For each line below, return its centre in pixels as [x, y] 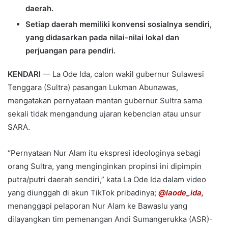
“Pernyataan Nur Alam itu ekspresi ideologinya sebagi [104, 153]
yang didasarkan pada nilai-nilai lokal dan [102, 37]
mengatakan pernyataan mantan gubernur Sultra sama [105, 100]
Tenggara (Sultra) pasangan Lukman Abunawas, [93, 87]
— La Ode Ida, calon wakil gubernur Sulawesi [123, 74]
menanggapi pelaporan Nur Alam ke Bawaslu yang [97, 206]
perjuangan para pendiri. [70, 50]
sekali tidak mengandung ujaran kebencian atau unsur [104, 113]
